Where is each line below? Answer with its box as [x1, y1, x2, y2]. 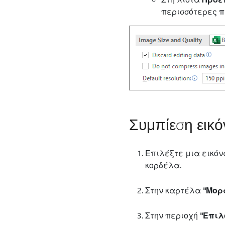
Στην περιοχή [145, 210, 200, 220]
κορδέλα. [145, 160, 181, 170]
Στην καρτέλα [145, 185, 203, 195]
